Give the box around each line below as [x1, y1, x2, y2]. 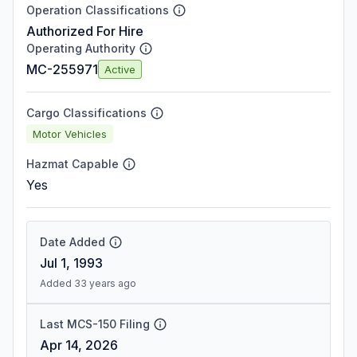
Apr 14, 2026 [40, 337, 118, 353]
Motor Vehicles [33, 127, 107, 140]
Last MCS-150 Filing [40, 317, 150, 331]
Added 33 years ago [40, 277, 136, 289]
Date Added [40, 235, 105, 249]
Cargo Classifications [26, 106, 147, 120]
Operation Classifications [26, 3, 169, 17]
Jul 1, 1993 [40, 255, 103, 271]
